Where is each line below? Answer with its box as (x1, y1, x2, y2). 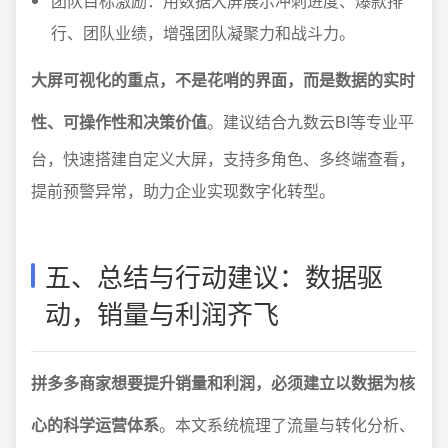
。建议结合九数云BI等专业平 (207, 110, 414, 133)
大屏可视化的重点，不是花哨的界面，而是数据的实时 (31, 68, 415, 91)
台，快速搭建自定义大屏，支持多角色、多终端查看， (31, 147, 415, 170)
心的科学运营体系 (31, 413, 159, 436)
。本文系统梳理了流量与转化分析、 (159, 413, 415, 436)
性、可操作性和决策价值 (31, 110, 207, 133)
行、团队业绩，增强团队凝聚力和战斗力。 (51, 21, 355, 44)
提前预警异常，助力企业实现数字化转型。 (31, 179, 335, 202)
